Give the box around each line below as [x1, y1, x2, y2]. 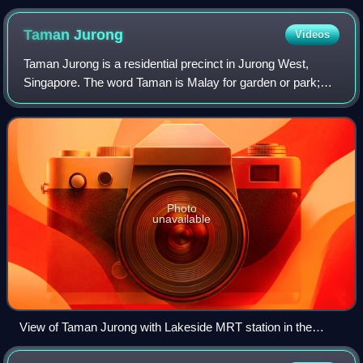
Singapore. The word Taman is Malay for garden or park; [23, 75, 321, 89]
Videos [294, 28, 330, 41]
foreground [19, 338, 76, 352]
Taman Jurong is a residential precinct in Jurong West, [23, 56, 310, 70]
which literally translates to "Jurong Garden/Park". [23, 93, 285, 108]
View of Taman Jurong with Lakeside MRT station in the [19, 319, 312, 334]
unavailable [152, 211, 211, 225]
